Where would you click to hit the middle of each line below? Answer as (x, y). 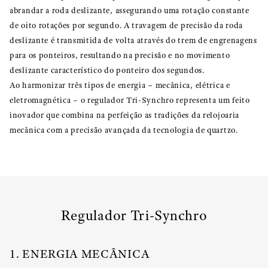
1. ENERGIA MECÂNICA (80, 254)
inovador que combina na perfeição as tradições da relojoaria (125, 115)
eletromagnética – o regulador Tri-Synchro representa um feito (130, 100)
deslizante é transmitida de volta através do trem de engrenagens (133, 40)
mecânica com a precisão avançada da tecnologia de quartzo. (124, 130)
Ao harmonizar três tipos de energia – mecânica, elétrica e (120, 85)
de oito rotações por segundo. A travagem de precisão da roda (127, 25)
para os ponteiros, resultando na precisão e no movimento (120, 55)
